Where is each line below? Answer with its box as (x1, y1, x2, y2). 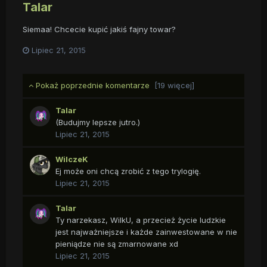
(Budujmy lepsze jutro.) (55, 117, 140, 127)
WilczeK (55, 154, 88, 164)
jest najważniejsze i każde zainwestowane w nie (55, 226, 237, 237)
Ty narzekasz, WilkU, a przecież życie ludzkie (55, 215, 226, 225)
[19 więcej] (154, 80, 194, 90)
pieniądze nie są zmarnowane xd (55, 238, 178, 249)
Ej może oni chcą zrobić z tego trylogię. (55, 166, 201, 176)
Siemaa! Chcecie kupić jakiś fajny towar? (23, 24, 176, 34)
